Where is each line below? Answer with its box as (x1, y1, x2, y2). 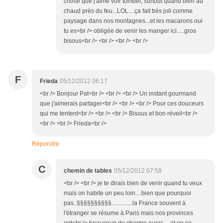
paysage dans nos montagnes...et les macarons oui (64, 17, 203, 25)
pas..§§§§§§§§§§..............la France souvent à (64, 200, 186, 207)
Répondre (32, 140, 59, 148)
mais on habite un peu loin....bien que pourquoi (64, 190, 191, 197)
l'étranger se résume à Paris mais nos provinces (64, 210, 193, 217)
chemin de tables (64, 167, 112, 175)
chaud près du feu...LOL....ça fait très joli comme (64, 7, 193, 15)
